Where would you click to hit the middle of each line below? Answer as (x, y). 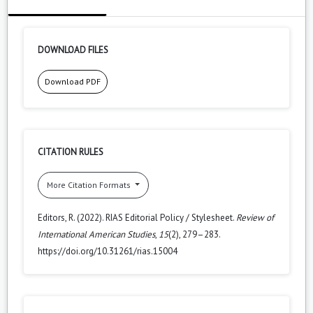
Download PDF (73, 81)
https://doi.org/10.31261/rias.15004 (108, 251)
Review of (255, 217)
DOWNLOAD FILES (73, 50)
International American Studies (96, 234)
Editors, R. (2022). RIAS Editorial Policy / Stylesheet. (137, 217)
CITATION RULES (71, 152)
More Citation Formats (90, 184)
